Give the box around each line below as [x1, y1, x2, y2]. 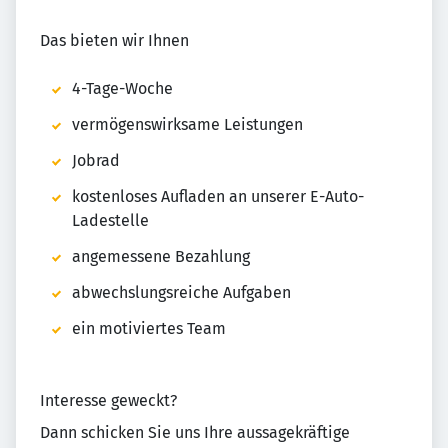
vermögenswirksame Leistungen [72, 115, 303, 134]
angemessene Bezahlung [72, 247, 250, 266]
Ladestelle [72, 211, 149, 230]
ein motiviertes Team [72, 319, 226, 338]
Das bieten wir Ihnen [40, 31, 189, 50]
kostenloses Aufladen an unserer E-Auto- [72, 187, 364, 206]
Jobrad [72, 151, 120, 170]
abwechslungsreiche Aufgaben [72, 283, 291, 302]
